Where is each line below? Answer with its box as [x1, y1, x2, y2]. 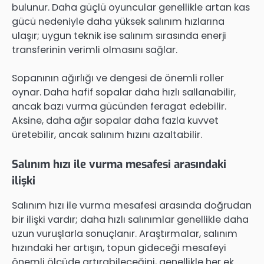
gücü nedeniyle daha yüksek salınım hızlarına [12, 14, 225, 28]
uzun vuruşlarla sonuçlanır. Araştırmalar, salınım [12, 226, 237, 240]
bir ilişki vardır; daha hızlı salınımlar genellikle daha [12, 212, 249, 226]
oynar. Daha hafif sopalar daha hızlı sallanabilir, [12, 85, 236, 99]
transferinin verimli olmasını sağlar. [12, 42, 177, 57]
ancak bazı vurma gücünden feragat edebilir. [12, 99, 226, 113]
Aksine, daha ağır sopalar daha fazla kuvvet [12, 113, 219, 127]
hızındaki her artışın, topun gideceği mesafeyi [12, 240, 226, 255]
